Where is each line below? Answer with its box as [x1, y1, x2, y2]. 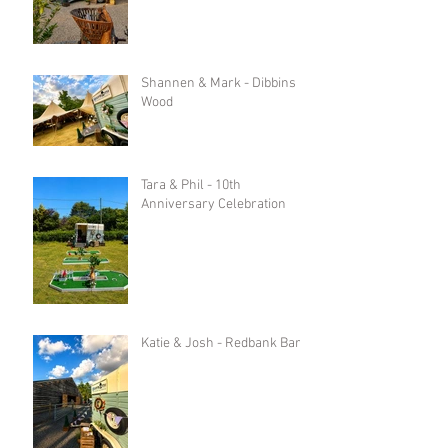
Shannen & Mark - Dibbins [141, 74, 296, 92]
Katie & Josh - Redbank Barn [141, 334, 309, 352]
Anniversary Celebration [141, 195, 286, 213]
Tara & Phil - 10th [141, 176, 241, 194]
